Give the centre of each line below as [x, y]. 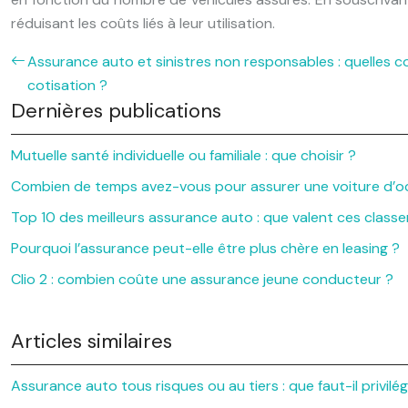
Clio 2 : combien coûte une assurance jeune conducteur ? [202, 279]
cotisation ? [67, 85]
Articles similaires [92, 341]
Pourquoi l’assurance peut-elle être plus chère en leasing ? [205, 248]
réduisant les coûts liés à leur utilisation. [143, 23]
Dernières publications [116, 111]
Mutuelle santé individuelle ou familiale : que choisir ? [184, 155]
